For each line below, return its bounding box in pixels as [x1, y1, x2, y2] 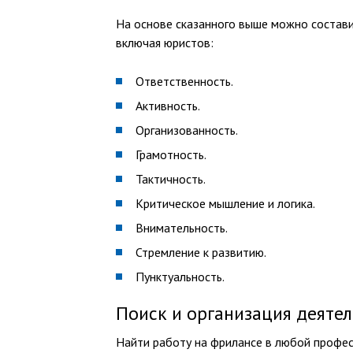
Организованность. [136, 122, 238, 138]
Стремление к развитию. [136, 244, 266, 260]
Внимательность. [136, 220, 228, 236]
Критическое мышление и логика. [136, 195, 315, 211]
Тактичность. [136, 171, 206, 187]
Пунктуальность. [136, 269, 225, 284]
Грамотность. [136, 147, 206, 162]
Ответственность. [136, 73, 233, 89]
